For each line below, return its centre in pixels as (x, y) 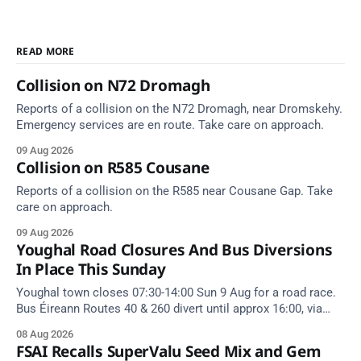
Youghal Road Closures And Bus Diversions (174, 250)
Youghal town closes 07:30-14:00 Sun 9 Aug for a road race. (176, 293)
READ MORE (46, 51)
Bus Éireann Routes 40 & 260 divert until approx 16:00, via (169, 309)
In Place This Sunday (91, 270)
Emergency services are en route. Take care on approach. (170, 126)
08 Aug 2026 (45, 334)
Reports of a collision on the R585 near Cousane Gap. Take (174, 192)
